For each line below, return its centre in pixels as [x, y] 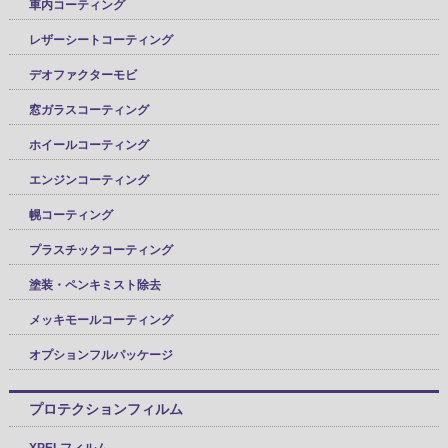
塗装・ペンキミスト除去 [94, 284]
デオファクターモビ [82, 74]
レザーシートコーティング [100, 39]
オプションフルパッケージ [100, 354]
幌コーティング [70, 214]
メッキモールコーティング [100, 319]
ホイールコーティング [88, 144]
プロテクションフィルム [105, 408]
